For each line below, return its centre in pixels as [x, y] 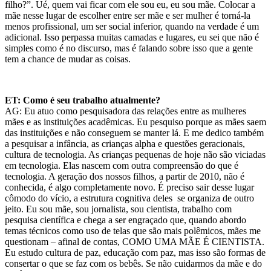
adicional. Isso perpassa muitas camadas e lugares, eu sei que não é [132, 38]
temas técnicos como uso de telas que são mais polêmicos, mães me [133, 231]
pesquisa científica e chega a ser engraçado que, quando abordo [126, 220]
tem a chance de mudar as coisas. [68, 59]
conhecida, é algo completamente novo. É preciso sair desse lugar [129, 188]
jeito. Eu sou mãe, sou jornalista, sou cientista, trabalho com [118, 209]
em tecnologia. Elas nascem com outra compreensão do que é [122, 166]
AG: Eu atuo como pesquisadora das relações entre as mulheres [126, 111]
